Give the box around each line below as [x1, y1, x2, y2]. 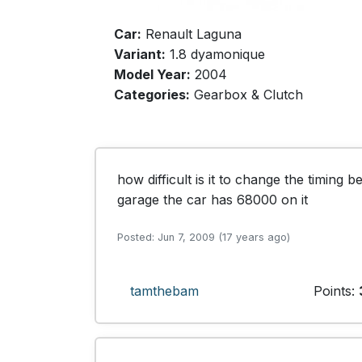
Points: [313, 283, 359, 299]
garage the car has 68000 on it [117, 192, 312, 208]
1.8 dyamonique [166, 46, 265, 62]
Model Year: [114, 66, 191, 82]
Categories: [114, 86, 190, 103]
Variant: [114, 46, 166, 62]
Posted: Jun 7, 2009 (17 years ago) [117, 231, 290, 243]
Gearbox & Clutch [190, 86, 303, 103]
